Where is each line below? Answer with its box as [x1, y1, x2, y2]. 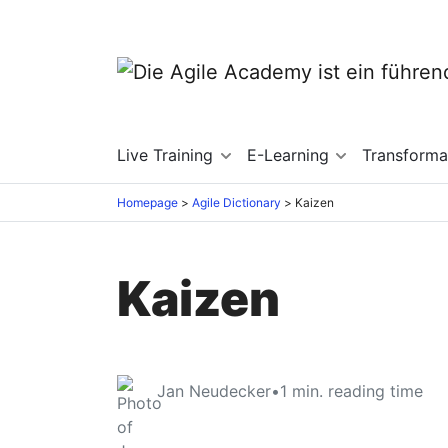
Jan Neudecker [157, 380, 271, 401]
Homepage [117, 194, 178, 210]
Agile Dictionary [192, 194, 281, 210]
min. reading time [292, 380, 423, 401]
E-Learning [246, 145, 334, 165]
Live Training [117, 145, 218, 165]
